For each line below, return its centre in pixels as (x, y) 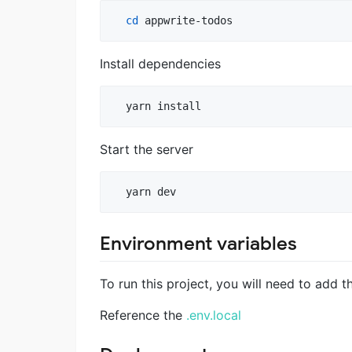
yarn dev (145, 191)
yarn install (157, 106)
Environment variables (198, 243)
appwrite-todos (185, 20)
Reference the (143, 315)
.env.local (214, 315)
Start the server (147, 149)
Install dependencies (160, 63)
